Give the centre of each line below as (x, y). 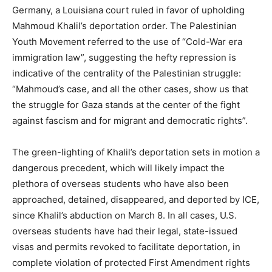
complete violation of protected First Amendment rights (131, 262)
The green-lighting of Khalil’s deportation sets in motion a (136, 152)
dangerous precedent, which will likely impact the (118, 168)
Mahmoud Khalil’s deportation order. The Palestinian (124, 25)
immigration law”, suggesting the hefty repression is (124, 57)
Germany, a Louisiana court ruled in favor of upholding (128, 10)
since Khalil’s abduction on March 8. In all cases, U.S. (124, 215)
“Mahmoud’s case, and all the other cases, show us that (130, 89)
